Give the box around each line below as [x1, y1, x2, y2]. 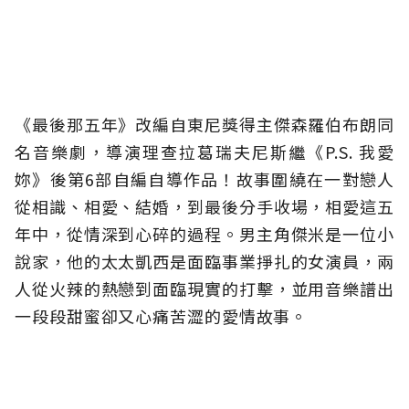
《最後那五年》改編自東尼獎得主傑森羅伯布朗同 [15, 112, 394, 137]
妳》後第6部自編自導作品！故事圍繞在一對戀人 [15, 167, 394, 192]
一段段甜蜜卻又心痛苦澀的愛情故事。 [15, 304, 309, 329]
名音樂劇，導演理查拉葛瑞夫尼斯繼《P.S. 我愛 [15, 140, 394, 164]
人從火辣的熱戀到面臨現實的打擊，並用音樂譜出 [15, 277, 394, 301]
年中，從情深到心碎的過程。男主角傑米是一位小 [15, 222, 394, 246]
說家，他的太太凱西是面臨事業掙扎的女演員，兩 [15, 249, 394, 274]
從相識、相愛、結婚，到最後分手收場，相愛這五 [15, 194, 394, 219]
